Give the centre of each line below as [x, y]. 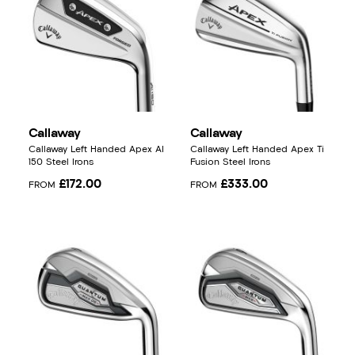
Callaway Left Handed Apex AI [96, 150]
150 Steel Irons [61, 163]
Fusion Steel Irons [230, 163]
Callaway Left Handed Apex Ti [257, 150]
